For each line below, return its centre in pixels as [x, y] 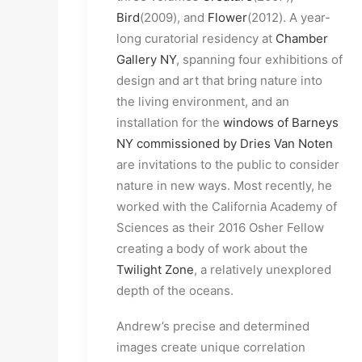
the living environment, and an [203, 101]
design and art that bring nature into [219, 80]
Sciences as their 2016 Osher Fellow [220, 227]
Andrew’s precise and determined [213, 326]
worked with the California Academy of [227, 206]
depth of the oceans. [175, 290]
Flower [227, 17]
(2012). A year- [289, 17]
